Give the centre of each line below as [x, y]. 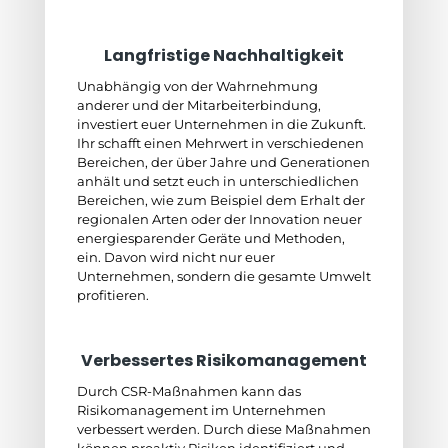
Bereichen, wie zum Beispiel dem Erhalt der [220, 200]
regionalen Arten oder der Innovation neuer [219, 219]
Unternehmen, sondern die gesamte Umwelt [223, 276]
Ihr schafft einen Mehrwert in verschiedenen [220, 143]
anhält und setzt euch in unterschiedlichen [217, 181]
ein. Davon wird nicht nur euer [175, 257]
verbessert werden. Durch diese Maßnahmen [223, 429]
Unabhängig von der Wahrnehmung [197, 86]
